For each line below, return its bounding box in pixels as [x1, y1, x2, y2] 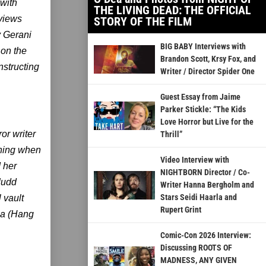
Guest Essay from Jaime [160, 92, 240, 102]
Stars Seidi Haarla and [160, 192, 237, 202]
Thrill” [160, 129, 182, 140]
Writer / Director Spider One [160, 66, 255, 77]
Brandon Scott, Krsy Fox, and [160, 54, 256, 64]
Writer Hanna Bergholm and [160, 180, 254, 190]
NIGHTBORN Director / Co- [160, 167, 250, 178]
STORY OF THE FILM [94, 14, 192, 29]
